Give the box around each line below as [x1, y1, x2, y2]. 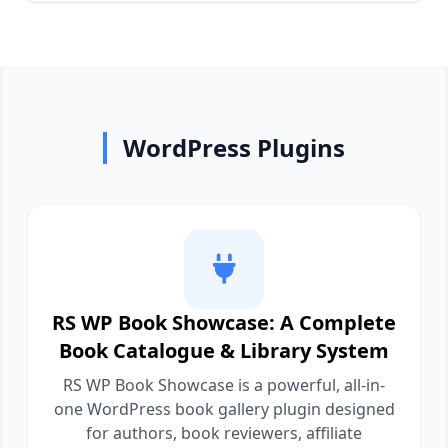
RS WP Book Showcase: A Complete [52, 309, 396, 336]
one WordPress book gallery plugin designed [53, 398, 395, 420]
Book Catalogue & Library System [59, 337, 389, 364]
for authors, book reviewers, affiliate [86, 422, 362, 444]
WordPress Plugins [123, 131, 345, 164]
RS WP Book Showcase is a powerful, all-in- [63, 374, 385, 396]
